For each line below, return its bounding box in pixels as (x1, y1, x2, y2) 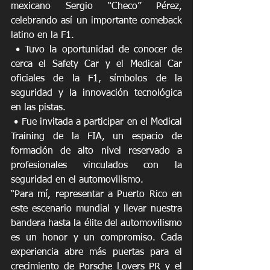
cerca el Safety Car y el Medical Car (11, 59, 182, 69)
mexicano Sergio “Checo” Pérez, (11, 1, 182, 11)
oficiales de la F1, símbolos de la (11, 74, 182, 84)
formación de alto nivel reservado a (11, 146, 182, 156)
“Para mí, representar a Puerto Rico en (11, 189, 182, 199)
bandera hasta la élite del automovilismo (11, 218, 182, 228)
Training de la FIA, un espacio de (11, 131, 182, 142)
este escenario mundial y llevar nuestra (11, 204, 182, 214)
